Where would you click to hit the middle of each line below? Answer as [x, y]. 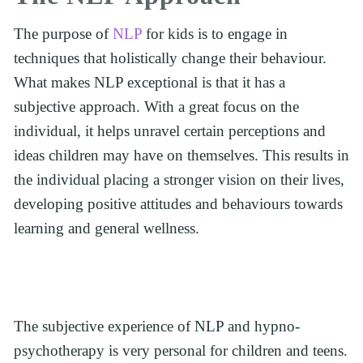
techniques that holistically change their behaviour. [170, 58]
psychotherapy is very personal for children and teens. [181, 351]
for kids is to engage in [217, 34]
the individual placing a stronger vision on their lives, [179, 180]
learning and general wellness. [109, 228]
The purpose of [63, 34]
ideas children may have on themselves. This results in [181, 156]
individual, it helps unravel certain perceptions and [170, 131]
